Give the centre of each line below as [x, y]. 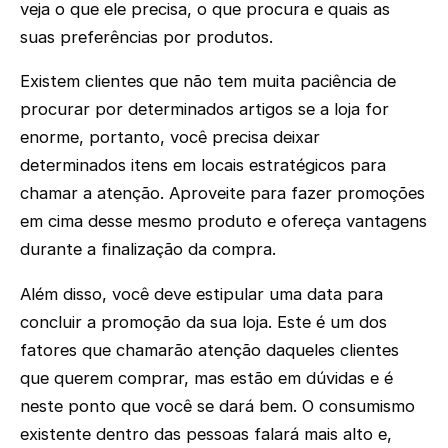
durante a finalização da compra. [148, 249]
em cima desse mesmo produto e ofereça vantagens [223, 221]
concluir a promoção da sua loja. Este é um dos [203, 321]
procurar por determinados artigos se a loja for [204, 109]
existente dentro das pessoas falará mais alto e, [206, 433]
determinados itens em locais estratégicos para [203, 165]
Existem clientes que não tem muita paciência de [208, 81]
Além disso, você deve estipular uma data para [201, 293]
